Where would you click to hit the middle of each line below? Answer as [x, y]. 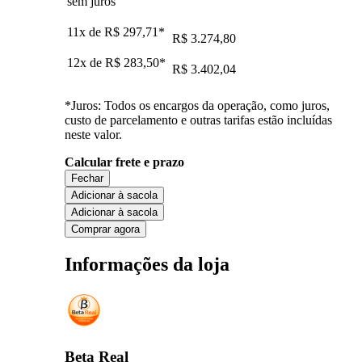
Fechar [87, 178]
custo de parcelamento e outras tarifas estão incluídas [198, 120]
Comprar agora [105, 229]
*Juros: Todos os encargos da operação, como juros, [197, 105]
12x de [86, 62]
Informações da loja [147, 264]
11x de [86, 32]
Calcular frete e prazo [124, 162]
